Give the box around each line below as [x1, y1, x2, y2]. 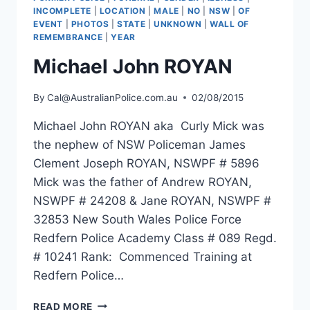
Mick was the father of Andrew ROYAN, [33, 174, 252, 189]
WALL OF [209, 19, 250, 30]
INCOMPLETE [33, 6, 91, 17]
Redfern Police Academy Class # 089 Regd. [33, 230, 277, 245]
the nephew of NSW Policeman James [33, 137, 246, 152]
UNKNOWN [153, 19, 202, 30]
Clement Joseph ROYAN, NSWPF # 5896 [33, 156, 259, 170]
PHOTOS [71, 19, 109, 30]
